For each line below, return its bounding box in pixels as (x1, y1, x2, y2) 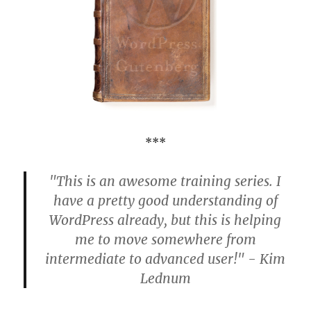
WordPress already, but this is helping (49, 211, 281, 228)
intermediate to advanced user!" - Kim (45, 250, 285, 267)
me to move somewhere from (74, 230, 256, 248)
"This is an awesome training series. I (49, 172, 281, 190)
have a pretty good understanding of (53, 192, 278, 209)
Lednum (140, 269, 191, 287)
